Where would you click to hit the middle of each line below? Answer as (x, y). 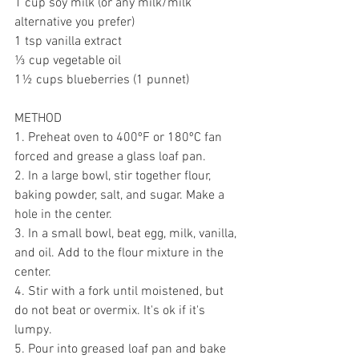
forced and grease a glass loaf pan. (110, 157)
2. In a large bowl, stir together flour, (114, 176)
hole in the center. (65, 215)
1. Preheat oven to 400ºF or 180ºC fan (120, 138)
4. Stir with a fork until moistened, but (121, 292)
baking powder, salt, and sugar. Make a (121, 196)
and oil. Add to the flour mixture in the (121, 253)
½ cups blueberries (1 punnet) (105, 80)
